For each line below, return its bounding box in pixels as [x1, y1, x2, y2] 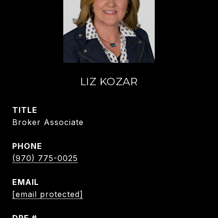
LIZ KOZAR [80, 75, 138, 88]
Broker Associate [12, 117, 84, 127]
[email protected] [12, 189, 83, 199]
